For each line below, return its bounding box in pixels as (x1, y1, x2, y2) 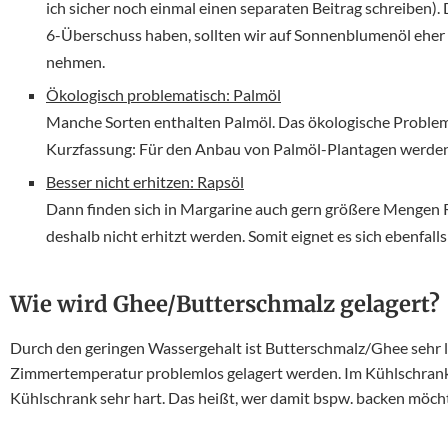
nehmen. (46, 52, 105, 71)
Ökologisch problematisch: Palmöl (46, 85, 281, 104)
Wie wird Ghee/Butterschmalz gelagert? (10, 290, 440, 318)
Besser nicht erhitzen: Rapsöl (46, 172, 244, 191)
